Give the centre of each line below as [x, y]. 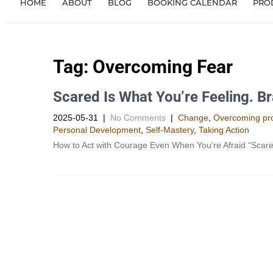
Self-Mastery [170, 129]
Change [193, 117]
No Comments [138, 117]
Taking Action [224, 129]
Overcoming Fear [163, 66]
